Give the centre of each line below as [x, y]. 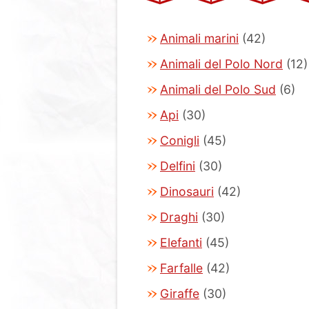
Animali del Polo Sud [218, 89]
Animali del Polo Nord [221, 64]
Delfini [178, 166]
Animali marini [199, 38]
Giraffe [180, 293]
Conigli [180, 140]
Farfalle [181, 268]
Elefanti [181, 242]
